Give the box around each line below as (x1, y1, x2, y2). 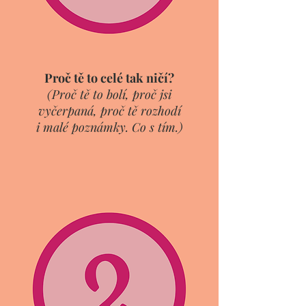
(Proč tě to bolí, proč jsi (47, 86, 171, 102)
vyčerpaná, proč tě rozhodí (38, 102, 181, 119)
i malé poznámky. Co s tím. (36, 119, 178, 135)
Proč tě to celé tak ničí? (44, 70, 174, 86)
